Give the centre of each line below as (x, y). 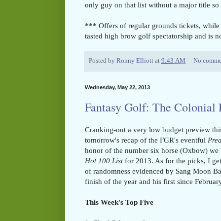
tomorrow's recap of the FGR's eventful (146, 140)
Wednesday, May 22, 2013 (117, 88)
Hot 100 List (104, 161)
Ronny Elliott (135, 60)
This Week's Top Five (119, 202)
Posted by (103, 60)
